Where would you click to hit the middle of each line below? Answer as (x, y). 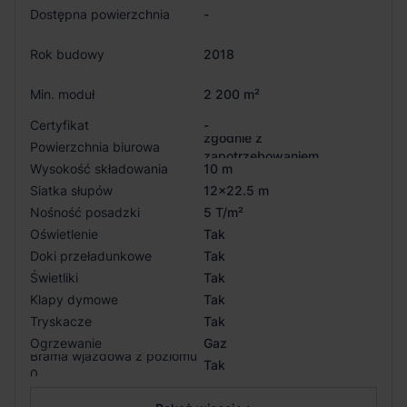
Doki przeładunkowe (91, 256)
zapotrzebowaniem (261, 156)
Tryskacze (61, 322)
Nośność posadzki (85, 213)
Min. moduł (62, 94)
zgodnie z (233, 138)
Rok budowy (67, 55)
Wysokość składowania (99, 169)
